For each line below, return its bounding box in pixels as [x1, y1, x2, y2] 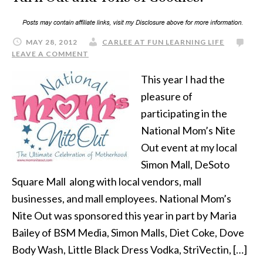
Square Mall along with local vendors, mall [12, 175, 201, 188]
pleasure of [141, 90, 193, 103]
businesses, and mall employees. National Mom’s [12, 192, 231, 205]
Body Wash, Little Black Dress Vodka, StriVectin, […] [12, 243, 247, 256]
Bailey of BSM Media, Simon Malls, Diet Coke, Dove [12, 226, 244, 239]
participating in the [141, 107, 227, 120]
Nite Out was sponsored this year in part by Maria [12, 209, 237, 222]
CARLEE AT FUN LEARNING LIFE [102, 38, 224, 46]
